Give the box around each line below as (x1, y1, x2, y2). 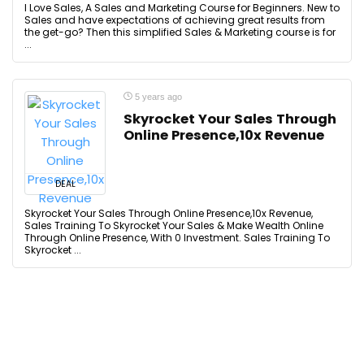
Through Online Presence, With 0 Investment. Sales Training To (24, 231, 330, 245)
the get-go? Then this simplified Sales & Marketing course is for (24, 25, 336, 39)
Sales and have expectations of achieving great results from (24, 13, 325, 27)
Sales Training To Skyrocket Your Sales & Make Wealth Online (24, 219, 323, 232)
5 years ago (132, 92, 182, 102)
